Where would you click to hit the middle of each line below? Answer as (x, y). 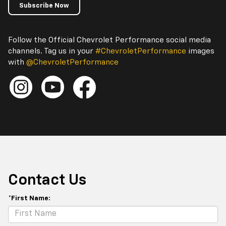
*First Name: (29, 198)
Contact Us (47, 180)
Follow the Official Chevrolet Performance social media (109, 40)
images (200, 51)
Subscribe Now (44, 6)
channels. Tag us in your (52, 51)
